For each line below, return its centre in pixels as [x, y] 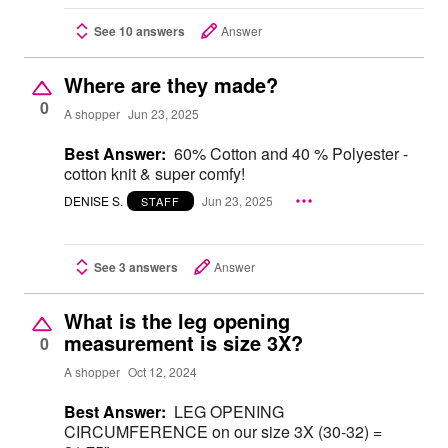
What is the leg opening [177, 320]
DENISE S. [93, 201]
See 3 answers [136, 266]
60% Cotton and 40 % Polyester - [291, 153]
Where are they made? [171, 84]
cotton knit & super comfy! [154, 173]
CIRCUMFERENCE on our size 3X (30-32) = [223, 431]
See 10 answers [139, 31]
